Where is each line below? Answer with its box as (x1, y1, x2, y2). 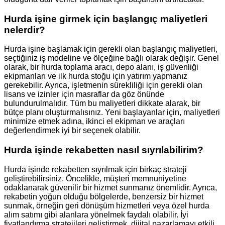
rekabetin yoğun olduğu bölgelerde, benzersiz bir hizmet (4, 192, 203, 201)
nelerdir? (4, 24, 45, 35)
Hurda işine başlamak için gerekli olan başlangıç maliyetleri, (4, 45, 217, 54)
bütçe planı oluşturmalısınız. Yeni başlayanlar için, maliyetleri (4, 108, 220, 117)
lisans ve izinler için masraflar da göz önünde (4, 90, 164, 99)
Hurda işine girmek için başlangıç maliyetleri (4, 13, 207, 24)
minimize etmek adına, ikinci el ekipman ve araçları (4, 117, 185, 126)
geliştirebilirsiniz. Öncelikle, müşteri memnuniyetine (4, 174, 186, 183)
